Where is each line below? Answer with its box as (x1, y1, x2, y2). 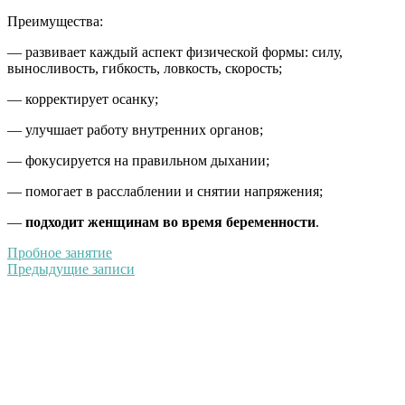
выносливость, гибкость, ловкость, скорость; (7, 60, 282, 76)
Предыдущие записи (7, 260, 135, 277)
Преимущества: (7, 13, 103, 29)
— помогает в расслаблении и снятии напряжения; (7, 183, 323, 199)
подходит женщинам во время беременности (25, 213, 316, 230)
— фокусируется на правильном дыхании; (7, 152, 269, 168)
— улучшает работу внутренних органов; (7, 121, 263, 137)
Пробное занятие (7, 244, 112, 260)
